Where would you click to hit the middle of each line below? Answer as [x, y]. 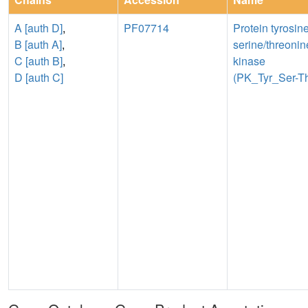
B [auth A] [38, 44]
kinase [249, 60]
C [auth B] [38, 60]
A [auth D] [38, 27]
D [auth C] [39, 77]
